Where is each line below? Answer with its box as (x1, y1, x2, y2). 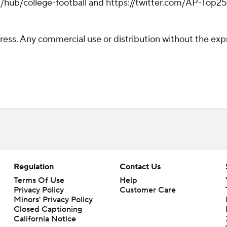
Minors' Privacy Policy (13, 195, 93, 205)
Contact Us (119, 162, 161, 172)
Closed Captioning (13, 204, 82, 214)
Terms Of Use (13, 175, 64, 185)
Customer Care (119, 185, 176, 195)
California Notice (13, 214, 76, 224)
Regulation (13, 162, 54, 172)
